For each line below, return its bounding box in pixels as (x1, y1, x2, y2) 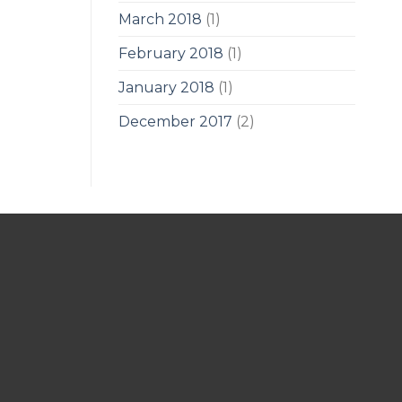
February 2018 (118, 45, 223, 63)
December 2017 (118, 113, 232, 131)
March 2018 (118, 11, 202, 29)
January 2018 (118, 79, 214, 97)
